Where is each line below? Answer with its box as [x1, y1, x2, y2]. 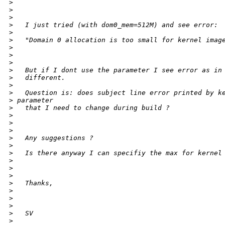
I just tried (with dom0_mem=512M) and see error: [13, 21, 218, 29]
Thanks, [13, 179, 53, 187]
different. [13, 74, 65, 82]
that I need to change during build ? [13, 104, 170, 112]
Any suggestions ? [13, 134, 93, 142]
